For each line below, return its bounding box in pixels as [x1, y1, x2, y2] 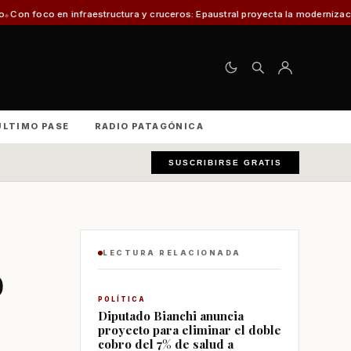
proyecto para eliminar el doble [98, 321, 281, 338]
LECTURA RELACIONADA [103, 248, 241, 257]
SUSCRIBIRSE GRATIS [168, 158, 282, 167]
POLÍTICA [98, 295, 146, 303]
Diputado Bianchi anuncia [98, 307, 244, 324]
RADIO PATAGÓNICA [94, 121, 204, 132]
